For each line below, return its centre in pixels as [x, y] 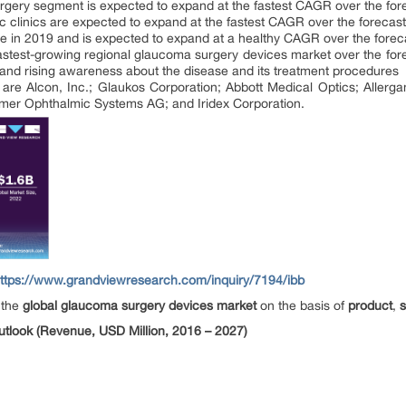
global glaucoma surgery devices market [140, 305]
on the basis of [302, 305]
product [370, 305]
